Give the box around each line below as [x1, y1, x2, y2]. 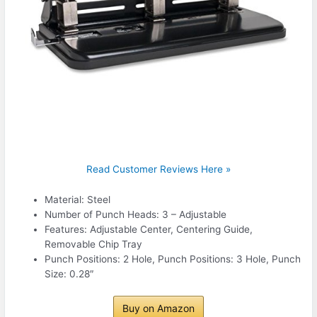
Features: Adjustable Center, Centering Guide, [45, 223, 253, 235]
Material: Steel [45, 193, 111, 205]
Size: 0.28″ [45, 267, 95, 279]
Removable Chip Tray [45, 238, 143, 250]
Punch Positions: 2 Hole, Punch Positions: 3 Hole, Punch [45, 253, 301, 265]
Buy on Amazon [122, 302, 195, 315]
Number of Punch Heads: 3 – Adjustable [45, 208, 227, 220]
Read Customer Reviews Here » [86, 163, 231, 175]
